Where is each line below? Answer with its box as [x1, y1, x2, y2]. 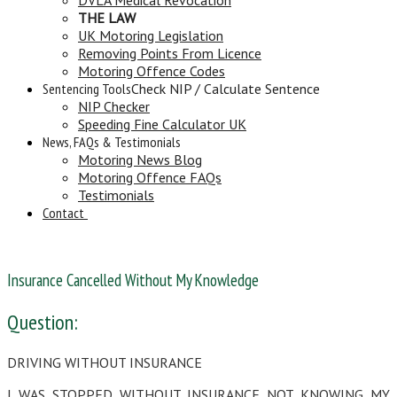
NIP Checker [78, 97, 150, 115]
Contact [43, 203, 84, 222]
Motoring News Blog [78, 150, 202, 168]
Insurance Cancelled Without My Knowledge [7, 269, 259, 292]
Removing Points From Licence [78, 43, 261, 62]
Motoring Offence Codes [78, 61, 225, 80]
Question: [7, 308, 78, 337]
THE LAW [78, 8, 136, 27]
